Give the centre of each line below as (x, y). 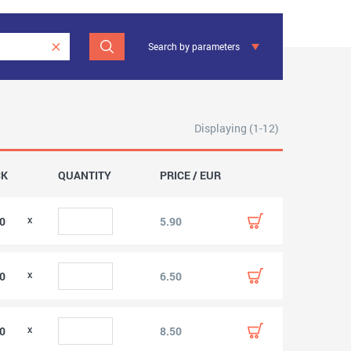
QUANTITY (85, 175)
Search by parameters (194, 46)
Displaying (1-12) (237, 128)
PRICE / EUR (190, 175)
